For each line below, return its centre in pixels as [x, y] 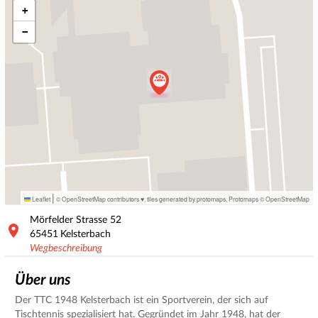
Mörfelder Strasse [68, 220]
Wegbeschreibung [66, 248]
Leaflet [40, 199]
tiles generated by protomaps [186, 199]
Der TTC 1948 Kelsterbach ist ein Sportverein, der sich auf [142, 300]
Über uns [43, 280]
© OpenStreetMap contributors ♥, [101, 199]
